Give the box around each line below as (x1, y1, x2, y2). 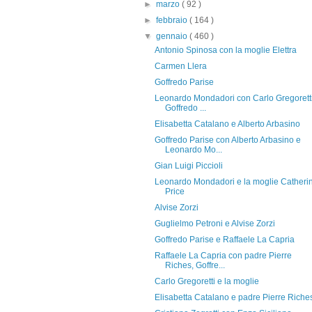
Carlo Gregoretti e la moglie (154, 276, 259, 286)
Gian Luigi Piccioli (154, 161, 223, 171)
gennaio (156, 31, 190, 41)
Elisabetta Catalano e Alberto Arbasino (154, 119, 300, 129)
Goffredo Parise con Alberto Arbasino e (154, 135, 301, 145)
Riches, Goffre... (164, 260, 225, 270)
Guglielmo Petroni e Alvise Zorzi (154, 219, 275, 228)
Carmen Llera (154, 61, 207, 71)
